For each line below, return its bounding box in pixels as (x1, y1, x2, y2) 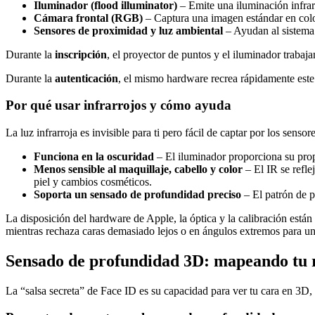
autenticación (55, 72, 118, 84)
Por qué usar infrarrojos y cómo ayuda (6, 98, 231, 113)
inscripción (55, 48, 107, 60)
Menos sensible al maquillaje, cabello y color (34, 162, 243, 175)
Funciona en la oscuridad (34, 150, 154, 162)
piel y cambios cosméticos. (34, 175, 152, 188)
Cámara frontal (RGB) (34, 11, 143, 24)
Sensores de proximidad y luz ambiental (34, 24, 223, 37)
